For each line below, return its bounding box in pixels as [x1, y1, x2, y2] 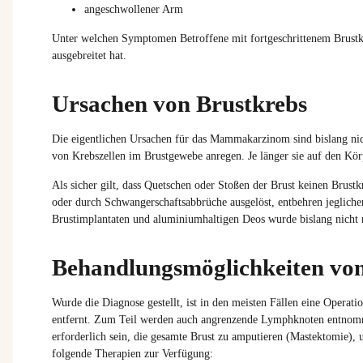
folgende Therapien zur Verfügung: [52, 347, 213, 360]
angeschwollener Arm [84, 2, 183, 15]
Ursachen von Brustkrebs [52, 91, 307, 117]
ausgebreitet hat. [52, 49, 126, 62]
